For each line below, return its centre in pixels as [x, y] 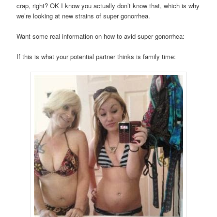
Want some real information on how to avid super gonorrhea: [101, 36]
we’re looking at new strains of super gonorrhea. [84, 15]
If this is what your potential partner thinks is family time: [96, 57]
